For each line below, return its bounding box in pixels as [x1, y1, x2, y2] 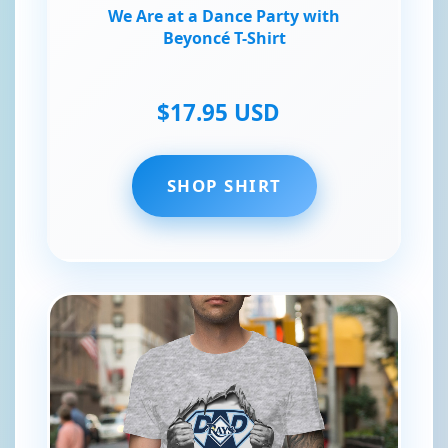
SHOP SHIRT [166, 174, 282, 198]
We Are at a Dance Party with [108, 5, 340, 28]
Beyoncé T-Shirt [162, 27, 286, 50]
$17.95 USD [156, 97, 280, 129]
